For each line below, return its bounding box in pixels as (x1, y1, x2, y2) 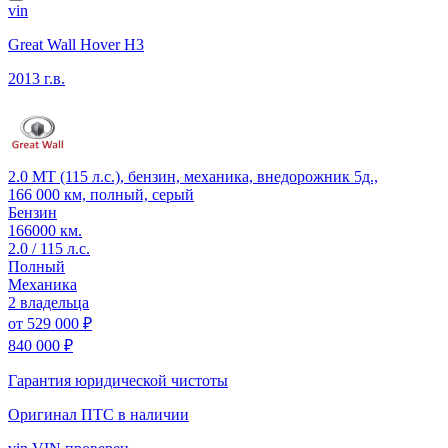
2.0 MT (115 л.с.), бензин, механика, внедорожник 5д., (8, 167, 378, 185)
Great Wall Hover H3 (8, 35, 144, 53)
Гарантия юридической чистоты (8, 371, 228, 389)
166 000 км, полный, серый (8, 185, 194, 203)
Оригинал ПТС (8, 405, 118, 423)
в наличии (118, 405, 189, 423)
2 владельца (8, 293, 89, 311)
